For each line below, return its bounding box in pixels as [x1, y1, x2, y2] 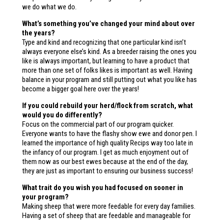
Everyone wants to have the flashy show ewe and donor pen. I [22, 129, 197, 138]
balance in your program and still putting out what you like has [22, 75, 197, 84]
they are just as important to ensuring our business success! [22, 166, 193, 175]
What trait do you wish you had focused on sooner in [22, 183, 183, 192]
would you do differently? [22, 110, 102, 119]
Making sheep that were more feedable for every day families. [22, 202, 195, 211]
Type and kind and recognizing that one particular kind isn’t [22, 38, 186, 47]
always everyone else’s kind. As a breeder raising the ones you [22, 47, 196, 56]
